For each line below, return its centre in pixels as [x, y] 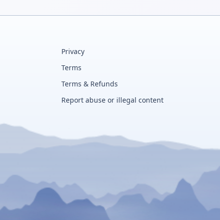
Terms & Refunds [89, 84]
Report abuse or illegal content [112, 100]
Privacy [73, 51]
